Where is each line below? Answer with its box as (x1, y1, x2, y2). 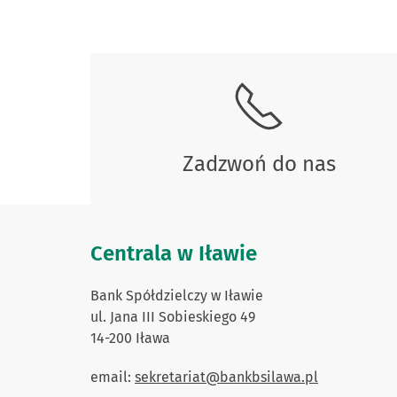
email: (90, 368, 131, 385)
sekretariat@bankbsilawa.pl (135, 368, 318, 385)
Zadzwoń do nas (182, 151, 336, 176)
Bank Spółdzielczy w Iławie (90, 286, 263, 304)
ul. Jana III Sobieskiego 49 (90, 307, 255, 325)
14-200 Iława (90, 329, 170, 346)
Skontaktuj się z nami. (35, 35, 276, 66)
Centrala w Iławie (90, 240, 257, 266)
